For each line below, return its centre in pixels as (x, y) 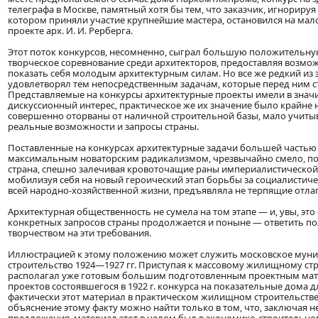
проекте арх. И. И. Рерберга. (70, 31)
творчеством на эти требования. (79, 233)
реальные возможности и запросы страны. (103, 127)
